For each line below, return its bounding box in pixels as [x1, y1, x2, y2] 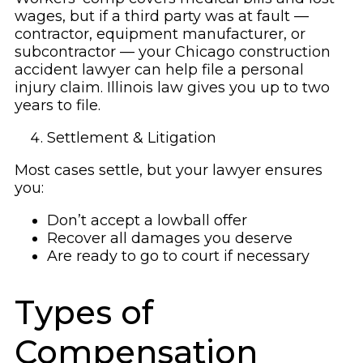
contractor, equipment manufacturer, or [15, 25, 305, 44]
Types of [15, 292, 153, 332]
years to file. [15, 96, 100, 115]
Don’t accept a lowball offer [47, 211, 247, 230]
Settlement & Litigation [47, 129, 216, 147]
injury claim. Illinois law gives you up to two [15, 79, 330, 97]
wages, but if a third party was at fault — [15, 7, 309, 26]
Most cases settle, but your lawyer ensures [15, 161, 322, 180]
